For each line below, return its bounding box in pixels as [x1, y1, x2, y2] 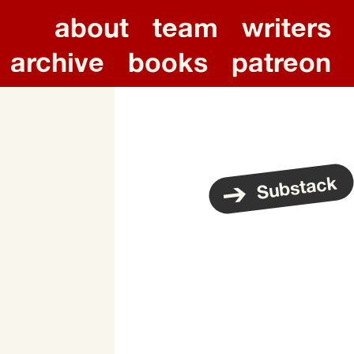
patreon [231, 45, 331, 79]
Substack [255, 171, 338, 203]
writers [241, 10, 331, 44]
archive [9, 45, 104, 79]
